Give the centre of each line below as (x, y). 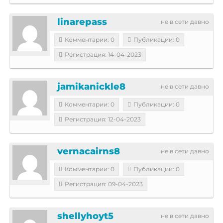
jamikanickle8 (91, 86)
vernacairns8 (89, 151)
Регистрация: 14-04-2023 (103, 54)
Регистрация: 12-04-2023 (103, 119)
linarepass (82, 22)
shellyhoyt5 (85, 216)
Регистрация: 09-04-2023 (104, 184)
